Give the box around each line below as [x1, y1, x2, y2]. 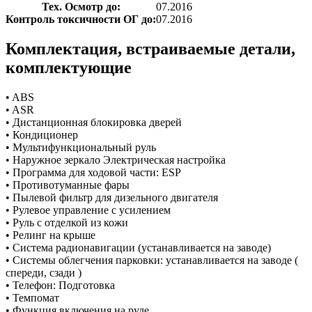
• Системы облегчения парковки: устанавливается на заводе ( [6, 253, 298, 266]
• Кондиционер [6, 128, 78, 141]
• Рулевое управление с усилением [6, 203, 171, 216]
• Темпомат [6, 291, 59, 304]
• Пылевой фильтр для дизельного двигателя [6, 191, 218, 203]
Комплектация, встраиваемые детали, [6, 39, 295, 58]
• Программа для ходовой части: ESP [6, 166, 181, 178]
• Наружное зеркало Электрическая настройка [6, 153, 226, 166]
